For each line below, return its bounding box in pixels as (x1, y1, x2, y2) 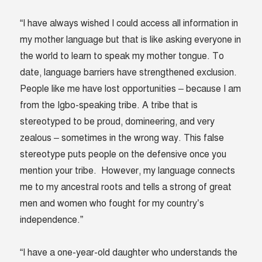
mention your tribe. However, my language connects (20, 165, 236, 177)
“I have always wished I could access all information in (20, 18, 239, 30)
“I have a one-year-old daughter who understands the (20, 247, 238, 259)
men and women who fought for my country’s (20, 198, 205, 210)
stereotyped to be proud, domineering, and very (20, 116, 215, 128)
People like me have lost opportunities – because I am (20, 83, 242, 95)
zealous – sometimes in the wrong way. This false (20, 132, 225, 144)
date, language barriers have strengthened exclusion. (20, 67, 237, 79)
